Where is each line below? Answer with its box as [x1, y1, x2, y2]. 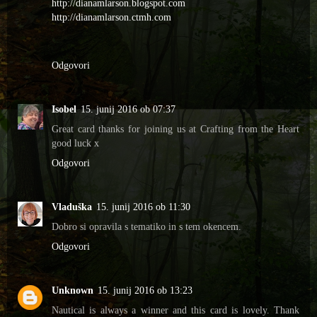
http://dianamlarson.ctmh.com [52, 11, 171, 23]
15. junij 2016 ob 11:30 [96, 200, 190, 212]
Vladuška [52, 200, 92, 212]
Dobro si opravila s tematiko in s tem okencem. [52, 220, 241, 232]
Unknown [52, 284, 93, 296]
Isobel [52, 103, 76, 115]
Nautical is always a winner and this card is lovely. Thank [52, 304, 299, 316]
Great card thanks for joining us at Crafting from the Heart [52, 122, 299, 134]
